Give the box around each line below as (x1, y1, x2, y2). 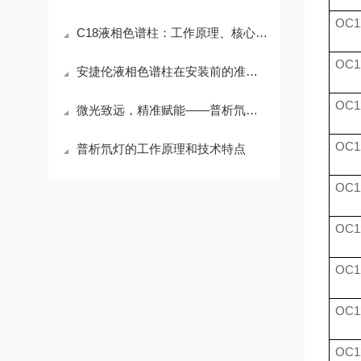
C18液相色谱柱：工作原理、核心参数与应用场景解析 (77, 26, 255, 39)
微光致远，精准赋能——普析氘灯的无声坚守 (77, 103, 246, 117)
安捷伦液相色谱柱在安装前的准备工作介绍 (77, 64, 246, 78)
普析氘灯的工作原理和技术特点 (77, 142, 246, 156)
